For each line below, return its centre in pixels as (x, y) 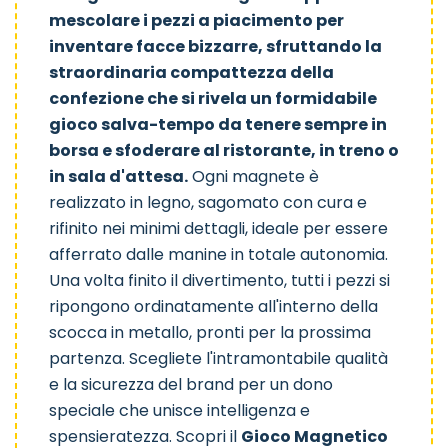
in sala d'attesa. (118, 177)
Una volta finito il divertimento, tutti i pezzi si (219, 281)
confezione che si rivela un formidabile (213, 99)
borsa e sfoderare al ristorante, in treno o (224, 151)
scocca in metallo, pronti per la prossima (210, 333)
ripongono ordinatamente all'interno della (213, 307)
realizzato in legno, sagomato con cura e (208, 203)
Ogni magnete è (253, 177)
